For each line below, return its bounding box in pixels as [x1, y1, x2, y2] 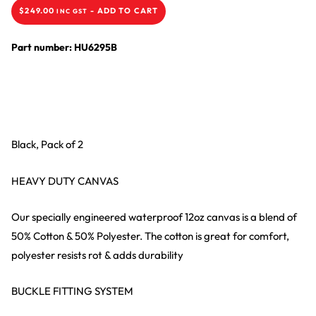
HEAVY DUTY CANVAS [11, 174, 119, 188]
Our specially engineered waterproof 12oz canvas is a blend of [11, 209, 297, 224]
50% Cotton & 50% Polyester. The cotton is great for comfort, [11, 229, 289, 243]
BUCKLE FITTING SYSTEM [11, 284, 133, 298]
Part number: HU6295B [11, 41, 117, 54]
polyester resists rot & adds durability [11, 248, 183, 262]
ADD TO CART [97, 6, 159, 16]
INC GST [56, 7, 88, 16]
